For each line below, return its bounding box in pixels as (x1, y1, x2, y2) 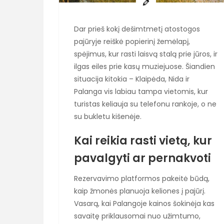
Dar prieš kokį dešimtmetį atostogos (74, 24, 200, 34)
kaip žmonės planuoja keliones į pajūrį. (74, 185, 205, 196)
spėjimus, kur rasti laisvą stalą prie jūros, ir (74, 49, 217, 59)
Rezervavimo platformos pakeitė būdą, (74, 173, 209, 183)
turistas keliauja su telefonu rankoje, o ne (74, 99, 216, 109)
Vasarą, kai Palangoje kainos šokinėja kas (74, 198, 214, 208)
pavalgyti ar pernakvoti (74, 150, 211, 166)
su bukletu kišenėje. (74, 111, 141, 122)
